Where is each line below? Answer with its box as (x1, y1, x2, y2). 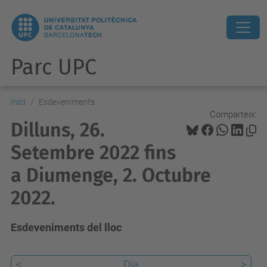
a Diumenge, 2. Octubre (11, 164, 211, 187)
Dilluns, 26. (11, 119, 105, 141)
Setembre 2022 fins (11, 141, 176, 164)
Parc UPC (11, 54, 97, 80)
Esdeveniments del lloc (11, 221, 122, 234)
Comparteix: (210, 108, 256, 120)
